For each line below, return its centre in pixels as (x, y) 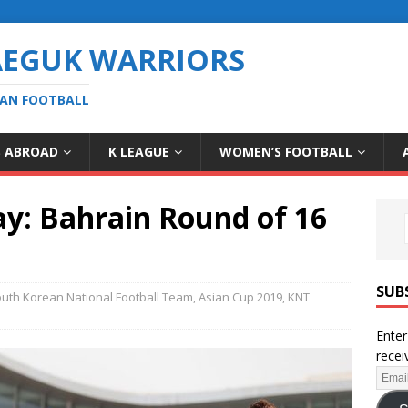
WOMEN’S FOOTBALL (286, 152)
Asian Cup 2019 (240, 297)
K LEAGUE (139, 152)
